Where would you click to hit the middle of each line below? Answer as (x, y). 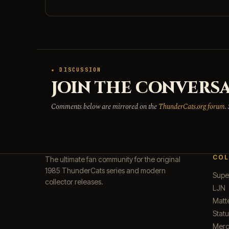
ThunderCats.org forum (192, 107)
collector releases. (74, 182)
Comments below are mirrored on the (105, 107)
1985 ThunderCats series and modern (105, 171)
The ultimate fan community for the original (113, 159)
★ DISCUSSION (76, 70)
